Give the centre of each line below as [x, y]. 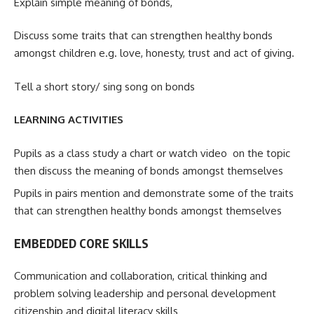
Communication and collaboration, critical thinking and [141, 276]
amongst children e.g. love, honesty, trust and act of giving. [154, 53]
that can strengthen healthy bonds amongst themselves [149, 211]
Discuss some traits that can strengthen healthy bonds [143, 36]
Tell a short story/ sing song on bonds [104, 86]
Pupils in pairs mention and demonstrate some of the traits [154, 193]
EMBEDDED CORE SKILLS [81, 243]
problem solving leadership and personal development [145, 294]
